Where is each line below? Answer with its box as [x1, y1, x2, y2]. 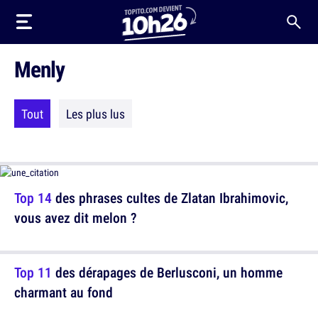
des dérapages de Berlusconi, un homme [52, 263, 283, 282]
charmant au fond [14, 283, 113, 302]
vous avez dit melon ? [14, 208, 137, 227]
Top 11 [14, 263, 52, 282]
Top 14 [14, 188, 52, 207]
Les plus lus [66, 105, 125, 122]
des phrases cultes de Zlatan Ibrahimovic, [52, 188, 288, 207]
